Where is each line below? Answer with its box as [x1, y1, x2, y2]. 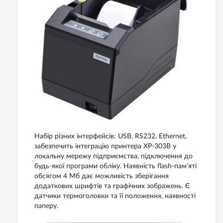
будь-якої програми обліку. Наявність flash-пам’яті [34, 162, 197, 170]
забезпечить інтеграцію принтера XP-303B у [34, 142, 176, 150]
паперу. [34, 202, 58, 210]
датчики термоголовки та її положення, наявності [34, 192, 196, 200]
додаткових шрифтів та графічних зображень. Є [34, 182, 190, 190]
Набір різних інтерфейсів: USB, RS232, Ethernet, [34, 132, 187, 140]
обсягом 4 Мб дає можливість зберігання [34, 172, 169, 180]
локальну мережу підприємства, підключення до [34, 152, 193, 160]
